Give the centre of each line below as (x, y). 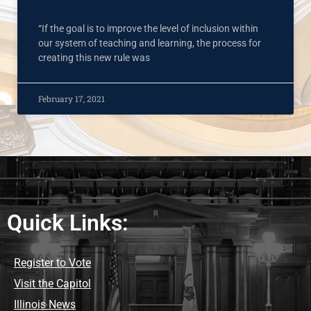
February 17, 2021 (72, 99)
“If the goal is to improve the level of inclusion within (148, 29)
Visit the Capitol (52, 284)
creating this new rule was (94, 58)
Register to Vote (52, 263)
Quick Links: (68, 223)
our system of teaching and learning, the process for (150, 43)
